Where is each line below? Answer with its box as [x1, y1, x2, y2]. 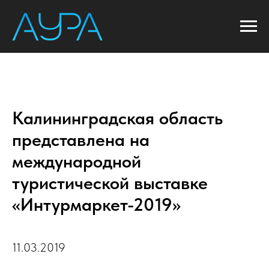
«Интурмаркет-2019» [12, 193, 181, 215]
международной [12, 150, 141, 172]
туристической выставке [12, 172, 208, 193]
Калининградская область [12, 107, 223, 128]
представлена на [12, 128, 150, 150]
